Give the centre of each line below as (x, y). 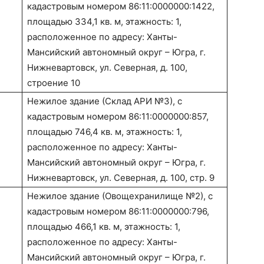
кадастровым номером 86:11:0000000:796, (118, 212)
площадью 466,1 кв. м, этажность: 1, (104, 227)
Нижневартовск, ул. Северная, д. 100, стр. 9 (121, 178)
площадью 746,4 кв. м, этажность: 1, (105, 132)
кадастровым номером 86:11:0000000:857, (118, 117)
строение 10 (54, 83)
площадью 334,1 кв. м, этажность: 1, (104, 22)
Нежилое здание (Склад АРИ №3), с (105, 101)
